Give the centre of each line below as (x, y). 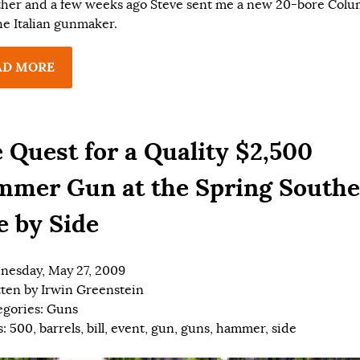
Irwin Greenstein (92, 290)
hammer (241, 328)
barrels (60, 328)
